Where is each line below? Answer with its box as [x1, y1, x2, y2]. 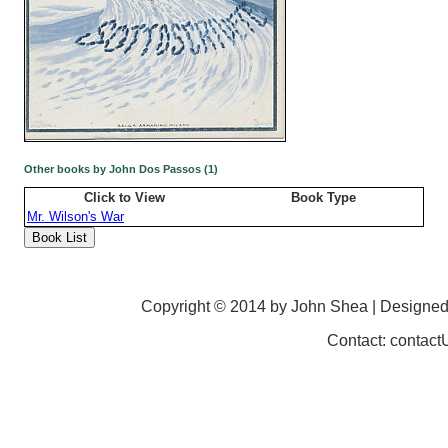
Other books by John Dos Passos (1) [24, 163, 218, 176]
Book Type [291, 189, 356, 205]
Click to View [84, 189, 165, 205]
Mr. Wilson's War [27, 208, 124, 224]
